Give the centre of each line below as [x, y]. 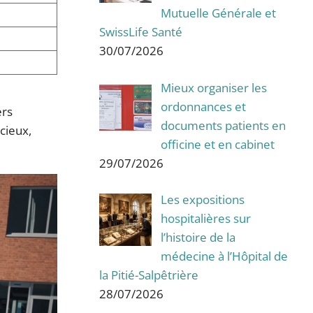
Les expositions [202, 200]
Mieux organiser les [213, 87]
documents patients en [223, 125]
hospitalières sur [205, 219]
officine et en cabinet [217, 144]
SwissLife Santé [141, 32]
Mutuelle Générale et [218, 13]
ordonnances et [203, 106]
